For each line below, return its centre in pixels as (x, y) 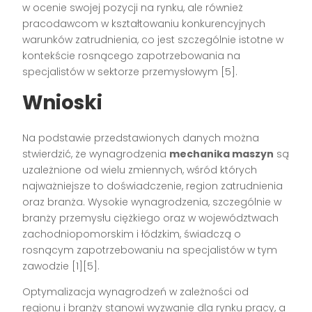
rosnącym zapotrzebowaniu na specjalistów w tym (150, 250)
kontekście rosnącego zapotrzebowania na (132, 56)
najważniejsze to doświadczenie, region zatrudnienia (153, 186)
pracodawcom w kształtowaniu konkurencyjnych (144, 24)
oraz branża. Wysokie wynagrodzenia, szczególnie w (152, 202)
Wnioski (63, 103)
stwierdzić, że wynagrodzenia (96, 154)
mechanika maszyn (222, 154)
